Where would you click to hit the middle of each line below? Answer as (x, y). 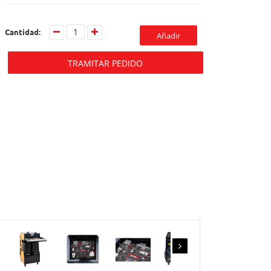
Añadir (168, 36)
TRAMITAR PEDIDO (106, 63)
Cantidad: (22, 32)
